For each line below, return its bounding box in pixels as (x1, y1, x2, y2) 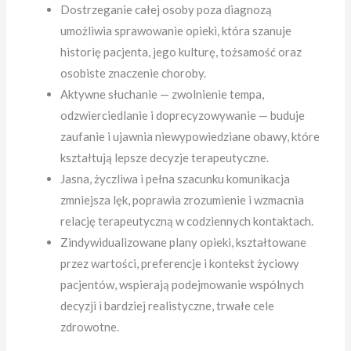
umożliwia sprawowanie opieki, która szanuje (60, 24, 292, 38)
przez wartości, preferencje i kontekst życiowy (60, 256, 300, 271)
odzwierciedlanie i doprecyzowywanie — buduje (60, 108, 306, 123)
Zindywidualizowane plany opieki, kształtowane (60, 235, 307, 250)
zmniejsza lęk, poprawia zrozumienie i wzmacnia (60, 193, 305, 208)
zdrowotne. (60, 320, 120, 335)
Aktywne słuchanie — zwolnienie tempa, (60, 87, 265, 102)
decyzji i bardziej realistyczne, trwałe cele (60, 299, 275, 313)
